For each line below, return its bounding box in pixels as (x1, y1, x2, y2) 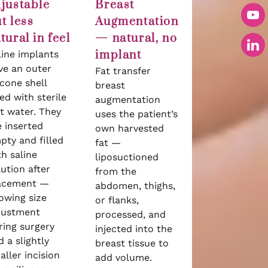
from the (95, 166, 137, 177)
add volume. (95, 252, 153, 263)
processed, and (95, 209, 166, 220)
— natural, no (95, 31, 178, 46)
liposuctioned (95, 151, 159, 163)
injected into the (95, 223, 173, 234)
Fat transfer (95, 65, 151, 77)
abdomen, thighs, (95, 180, 176, 191)
